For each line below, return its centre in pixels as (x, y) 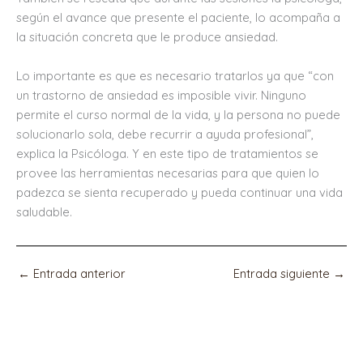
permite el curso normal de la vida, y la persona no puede (178, 114)
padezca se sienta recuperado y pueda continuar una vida (179, 192)
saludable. (44, 211)
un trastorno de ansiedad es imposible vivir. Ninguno (161, 95)
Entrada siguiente (283, 273)
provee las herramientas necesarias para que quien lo (168, 173)
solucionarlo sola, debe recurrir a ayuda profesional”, (165, 134)
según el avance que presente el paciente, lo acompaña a (178, 18)
